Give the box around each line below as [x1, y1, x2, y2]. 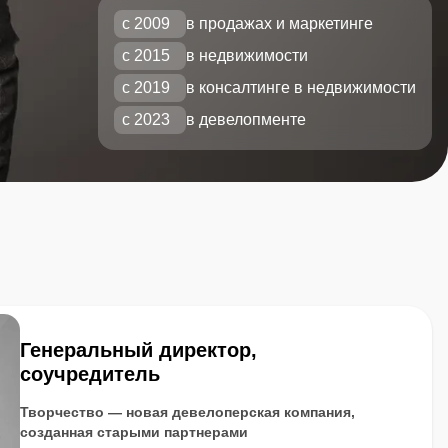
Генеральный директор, [20, 339, 257, 361]
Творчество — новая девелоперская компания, [20, 404, 355, 420]
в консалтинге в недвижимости [186, 79, 416, 96]
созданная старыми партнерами [20, 424, 248, 440]
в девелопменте [186, 111, 306, 128]
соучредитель [20, 363, 160, 385]
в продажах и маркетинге [186, 15, 373, 32]
